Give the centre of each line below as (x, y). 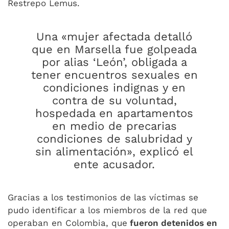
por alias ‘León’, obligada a (114, 62)
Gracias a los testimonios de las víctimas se (103, 197)
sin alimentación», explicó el (114, 152)
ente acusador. (114, 164)
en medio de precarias (114, 126)
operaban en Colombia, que (67, 223)
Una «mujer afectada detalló (114, 37)
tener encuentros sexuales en (114, 75)
